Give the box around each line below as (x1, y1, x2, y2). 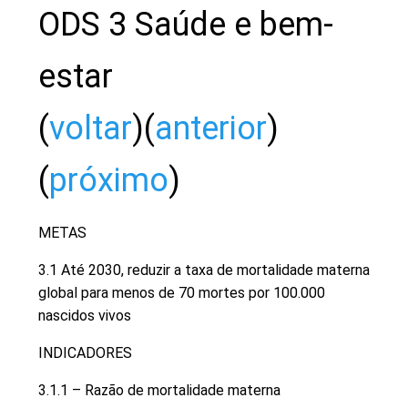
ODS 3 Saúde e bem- (38, 5, 333, 44)
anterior (155, 108, 267, 148)
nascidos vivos (38, 306, 131, 324)
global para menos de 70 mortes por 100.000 (38, 283, 325, 301)
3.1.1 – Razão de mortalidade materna (38, 381, 280, 399)
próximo (49, 160, 168, 199)
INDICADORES (38, 343, 132, 362)
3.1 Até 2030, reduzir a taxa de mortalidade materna (38, 260, 370, 279)
